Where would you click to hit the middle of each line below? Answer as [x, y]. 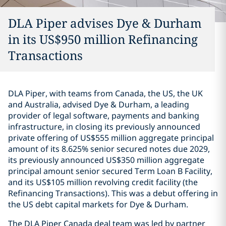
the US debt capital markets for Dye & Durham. [98, 204]
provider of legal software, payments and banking [104, 116]
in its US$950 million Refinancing [103, 39]
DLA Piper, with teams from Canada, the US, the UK [105, 93]
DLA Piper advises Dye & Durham [105, 23]
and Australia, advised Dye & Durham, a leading [99, 104]
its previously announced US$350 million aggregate [106, 160]
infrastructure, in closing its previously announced [104, 127]
